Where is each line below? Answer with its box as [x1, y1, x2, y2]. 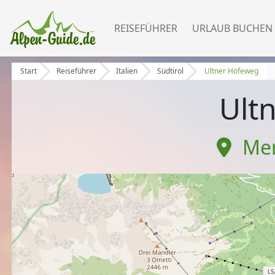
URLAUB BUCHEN [192, 21, 273, 35]
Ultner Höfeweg [204, 66, 259, 77]
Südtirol [157, 66, 184, 77]
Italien [116, 66, 138, 77]
